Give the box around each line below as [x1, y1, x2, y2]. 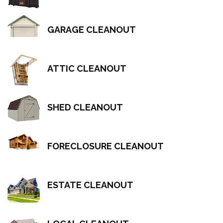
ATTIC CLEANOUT [47, 63, 126, 74]
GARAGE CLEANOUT [47, 24, 136, 35]
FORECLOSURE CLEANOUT [47, 141, 164, 151]
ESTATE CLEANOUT [47, 180, 133, 190]
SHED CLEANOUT [47, 102, 123, 112]
